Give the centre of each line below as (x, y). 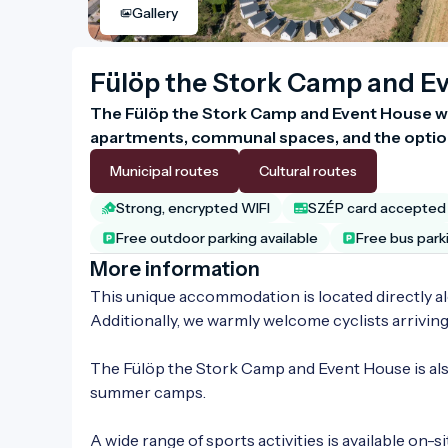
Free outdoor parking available (217, 237)
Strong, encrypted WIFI (193, 207)
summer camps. (148, 391)
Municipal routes (164, 170)
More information (175, 268)
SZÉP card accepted (377, 207)
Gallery (155, 12)
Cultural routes (308, 170)
